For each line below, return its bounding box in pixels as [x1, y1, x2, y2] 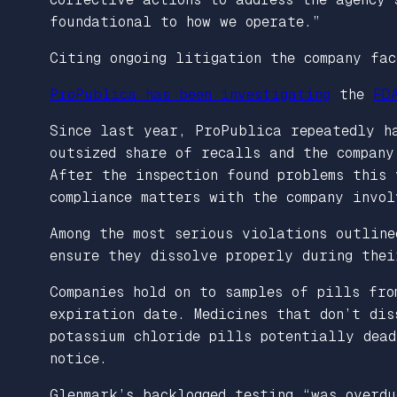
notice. [50, 349, 107, 367]
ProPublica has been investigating [50, 85, 331, 103]
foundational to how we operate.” [50, 12, 321, 30]
